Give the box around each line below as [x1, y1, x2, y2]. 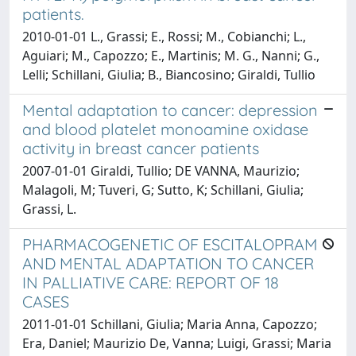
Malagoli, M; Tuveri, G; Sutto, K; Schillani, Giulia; [22, 180, 304, 199]
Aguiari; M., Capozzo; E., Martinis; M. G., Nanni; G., [22, 46, 319, 64]
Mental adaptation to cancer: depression [22, 99, 318, 120]
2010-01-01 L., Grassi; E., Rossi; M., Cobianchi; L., [22, 27, 306, 45]
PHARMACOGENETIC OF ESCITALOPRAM [22, 234, 318, 254]
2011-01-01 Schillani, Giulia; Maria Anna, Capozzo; [22, 315, 317, 333]
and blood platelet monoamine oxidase [22, 118, 308, 139]
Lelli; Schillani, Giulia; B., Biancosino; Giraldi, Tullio [22, 65, 315, 83]
